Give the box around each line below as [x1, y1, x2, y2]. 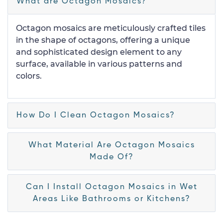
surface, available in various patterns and [16, 59, 182, 69]
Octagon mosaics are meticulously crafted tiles [16, 23, 206, 33]
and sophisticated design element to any [16, 47, 182, 57]
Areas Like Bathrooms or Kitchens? [32, 195, 191, 203]
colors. [16, 71, 42, 81]
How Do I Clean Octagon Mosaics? [16, 111, 175, 119]
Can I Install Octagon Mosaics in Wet [25, 183, 198, 191]
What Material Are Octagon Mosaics [28, 141, 195, 149]
